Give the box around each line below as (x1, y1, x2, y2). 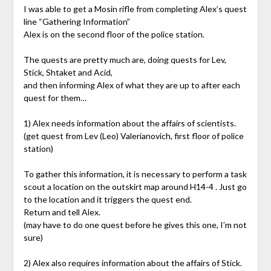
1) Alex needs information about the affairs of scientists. (23, 118, 236, 129)
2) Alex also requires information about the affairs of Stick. (23, 258, 242, 269)
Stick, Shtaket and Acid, (23, 67, 113, 78)
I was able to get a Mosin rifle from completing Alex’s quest (23, 4, 247, 15)
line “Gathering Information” (23, 16, 130, 27)
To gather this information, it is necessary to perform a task (23, 169, 247, 180)
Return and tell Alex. (23, 207, 100, 218)
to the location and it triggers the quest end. (23, 194, 192, 205)
